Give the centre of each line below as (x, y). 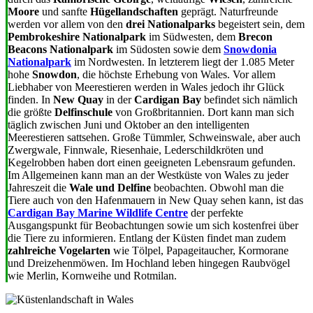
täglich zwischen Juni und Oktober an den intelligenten (129, 124)
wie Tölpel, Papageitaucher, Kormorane (199, 250)
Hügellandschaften (134, 11)
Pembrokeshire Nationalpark (77, 36)
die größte (31, 112)
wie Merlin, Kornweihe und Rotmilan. (92, 275)
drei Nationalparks (170, 24)
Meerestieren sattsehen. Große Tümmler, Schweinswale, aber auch (154, 137)
